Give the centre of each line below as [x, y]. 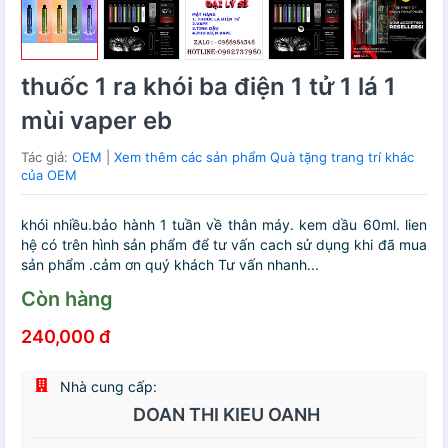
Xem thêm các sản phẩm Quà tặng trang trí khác [264, 157]
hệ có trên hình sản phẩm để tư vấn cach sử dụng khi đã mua [224, 245]
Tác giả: [46, 157]
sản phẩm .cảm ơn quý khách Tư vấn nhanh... [170, 265]
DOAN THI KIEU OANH [226, 415]
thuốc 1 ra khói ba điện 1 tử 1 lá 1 [208, 87]
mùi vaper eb [96, 121]
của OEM [49, 175]
